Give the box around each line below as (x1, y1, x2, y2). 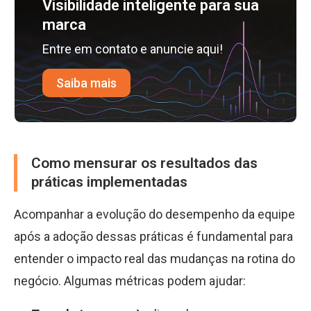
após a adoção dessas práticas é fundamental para (14, 229, 293, 244)
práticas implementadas (31, 174, 187, 190)
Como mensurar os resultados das (31, 155, 258, 171)
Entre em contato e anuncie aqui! (42, 42, 223, 56)
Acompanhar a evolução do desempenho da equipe (14, 207, 295, 221)
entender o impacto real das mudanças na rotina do (14, 251, 295, 266)
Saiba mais (56, 76, 117, 90)
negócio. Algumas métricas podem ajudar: (14, 274, 246, 288)
